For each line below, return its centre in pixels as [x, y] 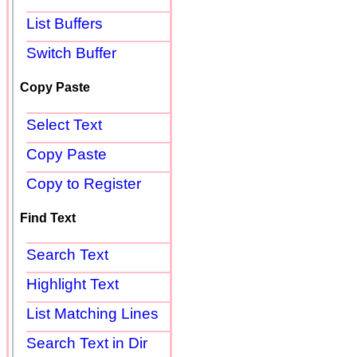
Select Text [64, 124]
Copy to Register [84, 183]
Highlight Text [73, 284]
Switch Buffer [71, 53]
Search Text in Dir [87, 343]
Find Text [48, 218]
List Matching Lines [92, 314]
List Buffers [65, 24]
